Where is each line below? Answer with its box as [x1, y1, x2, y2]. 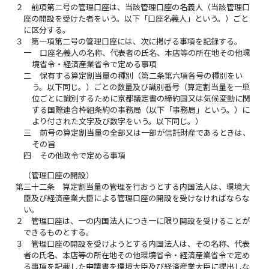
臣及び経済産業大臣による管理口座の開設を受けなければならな [23, 193, 250, 203]
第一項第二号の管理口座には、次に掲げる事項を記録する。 [31, 37, 243, 47]
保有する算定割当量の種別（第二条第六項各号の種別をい [39, 71, 243, 81]
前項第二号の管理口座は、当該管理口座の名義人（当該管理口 [31, 2, 250, 13]
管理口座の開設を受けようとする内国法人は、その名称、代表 [31, 238, 250, 249]
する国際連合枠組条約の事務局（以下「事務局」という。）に [31, 105, 250, 115]
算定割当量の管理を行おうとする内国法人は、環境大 [62, 181, 250, 192]
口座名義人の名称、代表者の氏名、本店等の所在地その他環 [39, 48, 250, 58]
